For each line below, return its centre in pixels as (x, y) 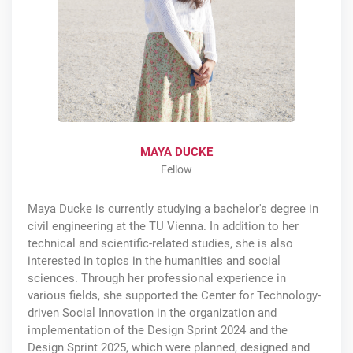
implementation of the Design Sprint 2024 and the (158, 330)
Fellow (176, 169)
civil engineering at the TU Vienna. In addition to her (163, 226)
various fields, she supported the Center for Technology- (174, 295)
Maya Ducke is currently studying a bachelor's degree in (173, 208)
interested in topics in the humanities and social (154, 260)
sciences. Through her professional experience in (157, 278)
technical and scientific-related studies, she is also (160, 243)
